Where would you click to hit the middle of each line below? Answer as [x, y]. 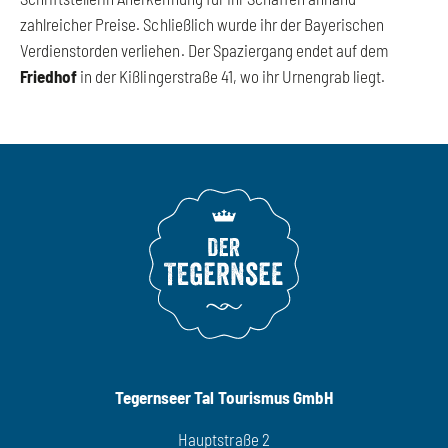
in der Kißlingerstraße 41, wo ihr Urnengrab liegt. [231, 75]
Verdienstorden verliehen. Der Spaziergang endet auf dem [204, 49]
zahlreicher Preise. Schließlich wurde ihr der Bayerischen [202, 23]
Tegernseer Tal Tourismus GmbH [224, 397]
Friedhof [49, 75]
